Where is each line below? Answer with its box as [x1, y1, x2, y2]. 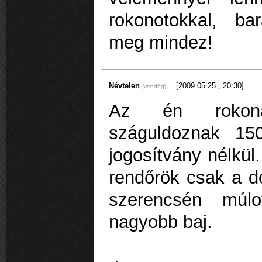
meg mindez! [109, 32, 213, 53]
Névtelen [109, 81, 142, 90]
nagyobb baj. [109, 212, 212, 233]
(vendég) [142, 82, 166, 89]
